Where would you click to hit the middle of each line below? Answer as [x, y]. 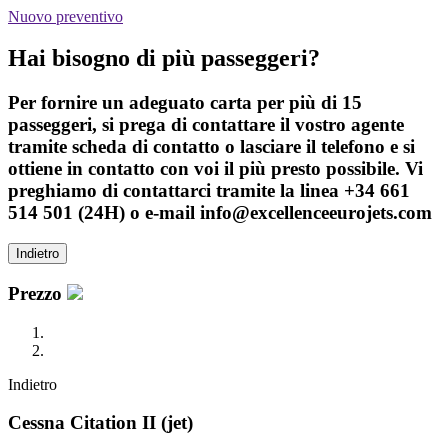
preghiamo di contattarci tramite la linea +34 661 [209, 191]
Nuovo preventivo [65, 16]
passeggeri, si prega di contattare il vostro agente [206, 125]
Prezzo [37, 293]
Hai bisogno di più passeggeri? [164, 58]
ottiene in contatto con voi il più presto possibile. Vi [215, 169]
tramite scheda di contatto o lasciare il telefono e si [211, 147]
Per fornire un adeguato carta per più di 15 [185, 103]
